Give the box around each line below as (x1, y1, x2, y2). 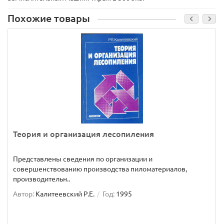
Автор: (13, 190, 34, 198)
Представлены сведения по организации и (13, 155, 152, 163)
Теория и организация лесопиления (13, 129, 154, 138)
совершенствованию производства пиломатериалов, (13, 165, 187, 173)
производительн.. (13, 175, 70, 183)
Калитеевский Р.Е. (35, 190, 94, 198)
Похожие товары (7, 13, 90, 24)
